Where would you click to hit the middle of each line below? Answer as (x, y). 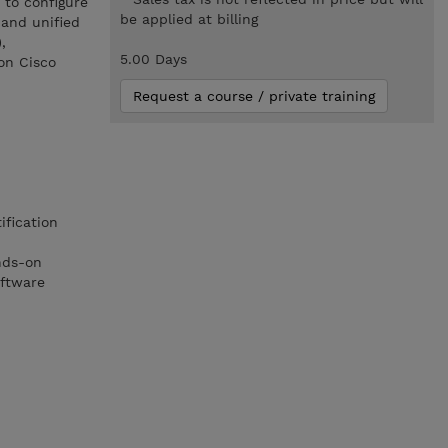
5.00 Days (153, 59)
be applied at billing (188, 19)
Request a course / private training (253, 96)
